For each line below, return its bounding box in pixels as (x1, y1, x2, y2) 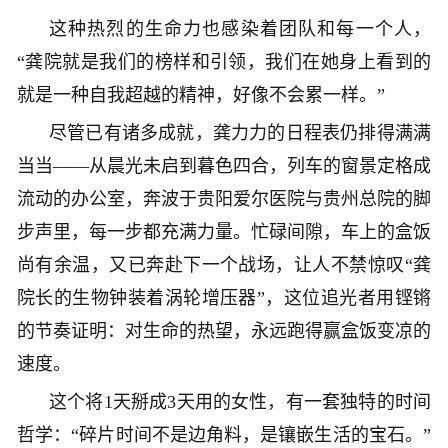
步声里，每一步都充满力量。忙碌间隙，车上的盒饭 (17, 221, 431, 242)
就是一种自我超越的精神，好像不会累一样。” (17, 84, 385, 105)
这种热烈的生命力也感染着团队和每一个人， (49, 18, 431, 39)
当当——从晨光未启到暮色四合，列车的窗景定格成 (17, 155, 431, 176)
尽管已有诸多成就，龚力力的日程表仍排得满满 (49, 122, 431, 143)
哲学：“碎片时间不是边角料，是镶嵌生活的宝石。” (17, 424, 431, 445)
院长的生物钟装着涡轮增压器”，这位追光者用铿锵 (17, 287, 431, 308)
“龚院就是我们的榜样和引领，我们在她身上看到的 (17, 51, 431, 72)
